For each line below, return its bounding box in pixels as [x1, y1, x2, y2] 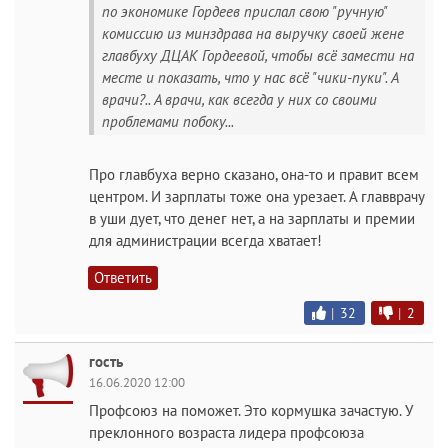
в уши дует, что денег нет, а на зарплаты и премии [89, 209, 415, 228]
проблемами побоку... [102, 111, 234, 131]
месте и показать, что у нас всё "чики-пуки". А [102, 67, 399, 87]
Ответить [94, 268, 152, 287]
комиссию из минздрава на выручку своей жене [102, 23, 404, 43]
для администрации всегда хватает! [89, 231, 322, 250]
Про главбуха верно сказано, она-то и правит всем [89, 165, 419, 184]
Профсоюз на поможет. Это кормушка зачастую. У [89, 401, 413, 420]
